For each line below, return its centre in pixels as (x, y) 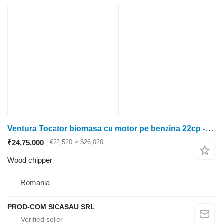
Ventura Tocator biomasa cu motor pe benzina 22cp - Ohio (209, 128)
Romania (35, 182)
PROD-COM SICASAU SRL (51, 206)
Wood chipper (30, 160)
